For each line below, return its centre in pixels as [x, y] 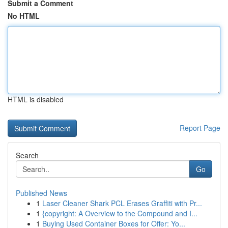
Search [27, 155]
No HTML [24, 16]
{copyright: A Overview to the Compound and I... [120, 213]
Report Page [200, 128]
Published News [41, 193]
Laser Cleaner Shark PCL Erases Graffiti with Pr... [122, 203]
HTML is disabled [36, 99]
